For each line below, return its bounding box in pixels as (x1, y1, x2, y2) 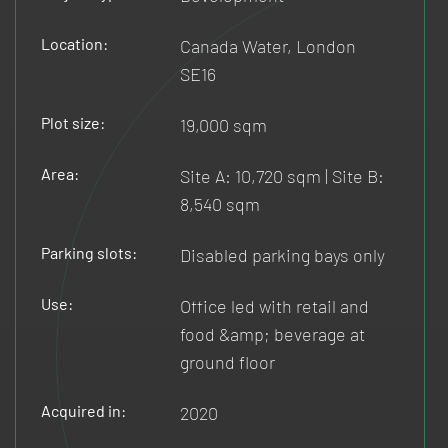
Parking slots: (41, 242, 137, 262)
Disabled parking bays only (180, 243, 386, 266)
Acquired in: (41, 400, 126, 420)
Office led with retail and (180, 294, 370, 317)
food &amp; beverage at (180, 322, 366, 345)
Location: (41, 33, 108, 53)
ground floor (180, 350, 276, 373)
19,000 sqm (180, 113, 268, 136)
